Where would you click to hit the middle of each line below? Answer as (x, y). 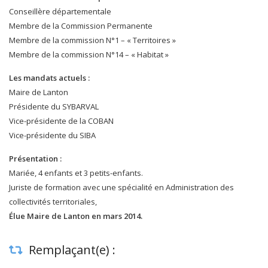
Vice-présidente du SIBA (52, 135)
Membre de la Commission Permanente (81, 26)
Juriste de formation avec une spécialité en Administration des (121, 187)
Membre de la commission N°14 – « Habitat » (89, 54)
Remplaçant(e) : (71, 250)
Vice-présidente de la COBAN (61, 121)
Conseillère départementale (60, 11)
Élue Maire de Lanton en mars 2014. (76, 216)
